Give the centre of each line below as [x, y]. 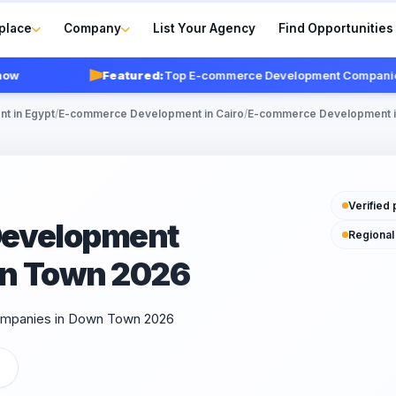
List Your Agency [205, 28]
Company [93, 28]
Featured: [106, 75]
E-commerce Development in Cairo [151, 114]
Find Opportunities [336, 28]
